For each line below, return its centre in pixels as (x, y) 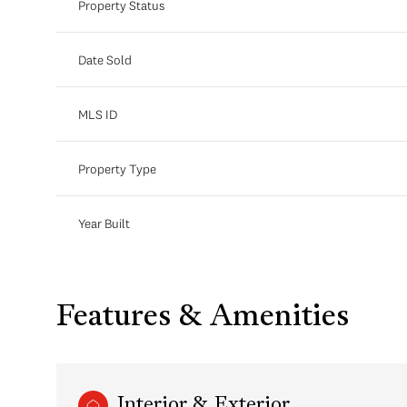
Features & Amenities (203, 318)
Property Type (117, 169)
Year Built (104, 223)
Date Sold (105, 60)
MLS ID (98, 114)
